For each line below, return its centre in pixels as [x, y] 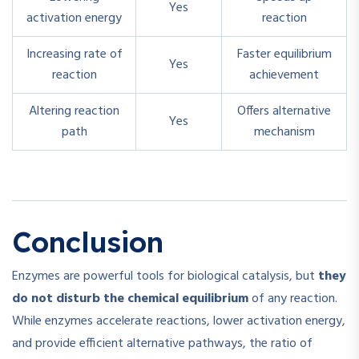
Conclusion [88, 242]
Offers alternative [284, 112]
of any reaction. [293, 299]
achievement [284, 76]
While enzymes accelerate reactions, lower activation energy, [179, 322]
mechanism [284, 133]
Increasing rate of [74, 55]
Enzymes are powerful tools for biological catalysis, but [165, 277]
